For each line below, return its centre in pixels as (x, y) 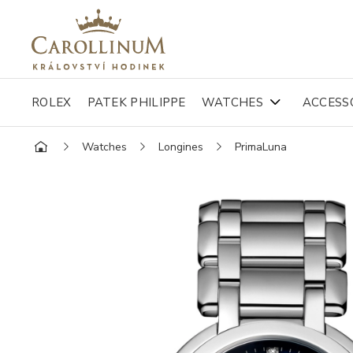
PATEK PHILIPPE (136, 102)
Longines (181, 147)
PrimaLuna (261, 147)
